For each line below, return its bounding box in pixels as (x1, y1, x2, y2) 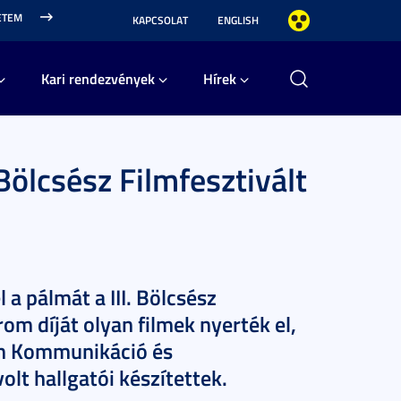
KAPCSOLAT (132, 13, 188, 28)
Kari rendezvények (41, 68, 155, 89)
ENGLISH (218, 13, 259, 28)
